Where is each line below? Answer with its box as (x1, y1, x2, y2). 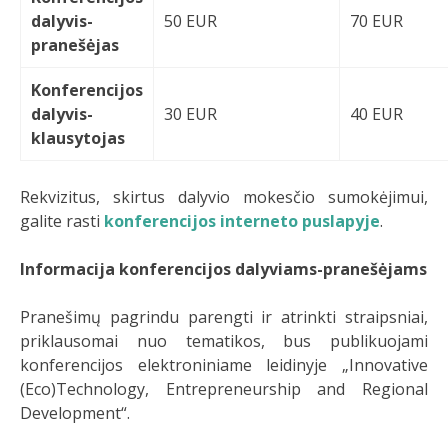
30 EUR (164, 102, 217, 125)
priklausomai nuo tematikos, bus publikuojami (20, 329, 428, 352)
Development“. (20, 401, 130, 424)
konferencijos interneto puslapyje (104, 209, 380, 232)
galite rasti (20, 209, 104, 232)
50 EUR (164, 9, 217, 32)
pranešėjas (31, 33, 119, 56)
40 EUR (350, 102, 403, 125)
